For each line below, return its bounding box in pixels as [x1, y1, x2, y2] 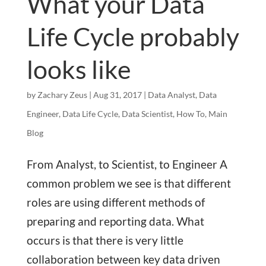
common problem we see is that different [26, 176, 231, 190]
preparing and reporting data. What [26, 214, 204, 228]
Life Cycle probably [26, 21, 239, 52]
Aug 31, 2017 [93, 89, 142, 100]
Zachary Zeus [37, 89, 87, 100]
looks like [26, 53, 131, 84]
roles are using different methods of [26, 195, 205, 209]
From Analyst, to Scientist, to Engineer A [26, 157, 227, 171]
